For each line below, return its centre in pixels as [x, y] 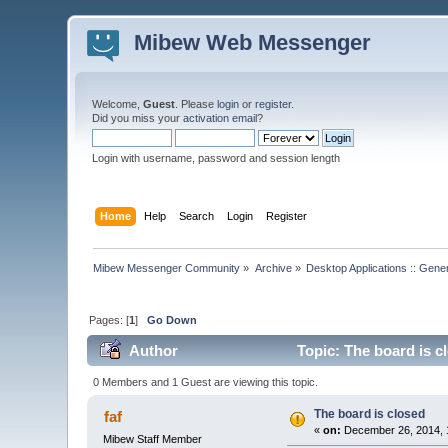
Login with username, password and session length [216, 158]
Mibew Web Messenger [253, 42]
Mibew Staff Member [153, 438]
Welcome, [118, 104]
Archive [273, 267]
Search [196, 215]
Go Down [172, 319]
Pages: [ [109, 319]
